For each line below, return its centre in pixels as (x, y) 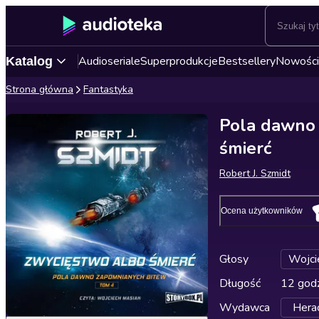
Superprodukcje (179, 61)
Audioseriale (109, 61)
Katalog (29, 61)
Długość (240, 283)
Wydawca (245, 308)
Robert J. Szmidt (255, 173)
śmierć (245, 148)
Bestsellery (247, 61)
